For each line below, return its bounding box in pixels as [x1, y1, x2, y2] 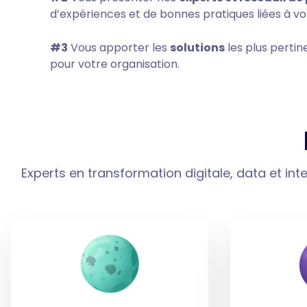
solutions [169, 40, 225, 56]
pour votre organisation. [49, 56, 180, 73]
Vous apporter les [67, 40, 170, 56]
